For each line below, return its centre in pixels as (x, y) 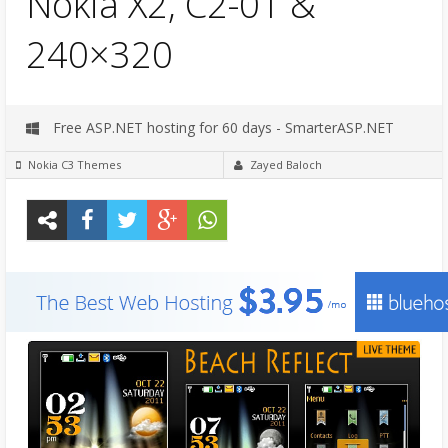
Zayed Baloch (286, 164)
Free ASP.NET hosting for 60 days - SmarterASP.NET (221, 127)
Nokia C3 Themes (74, 164)
